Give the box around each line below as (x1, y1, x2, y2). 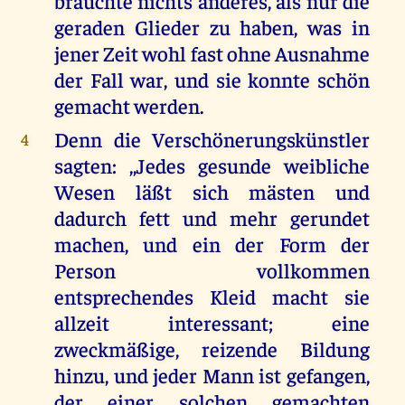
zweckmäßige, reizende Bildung (53, 335, 371, 363)
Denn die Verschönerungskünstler (53, 126, 371, 153)
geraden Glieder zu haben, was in (53, 14, 371, 41)
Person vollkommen (53, 257, 371, 284)
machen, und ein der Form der (53, 231, 371, 258)
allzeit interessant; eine (53, 309, 371, 336)
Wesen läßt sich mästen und (53, 178, 371, 205)
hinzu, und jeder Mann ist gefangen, (53, 362, 371, 389)
